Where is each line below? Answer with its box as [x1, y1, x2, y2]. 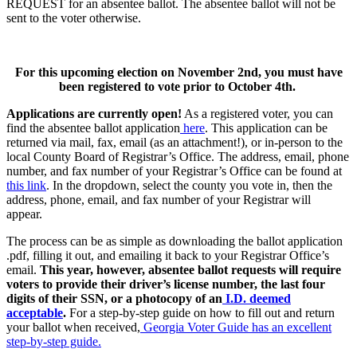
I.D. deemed [222, 292, 291, 306]
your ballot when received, [6, 320, 140, 335]
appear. [6, 207, 45, 222]
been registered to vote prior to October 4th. [58, 80, 299, 94]
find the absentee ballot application [6, 121, 180, 135]
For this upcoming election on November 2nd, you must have [14, 65, 343, 80]
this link [6, 178, 46, 193]
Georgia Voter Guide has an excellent [143, 320, 331, 335]
